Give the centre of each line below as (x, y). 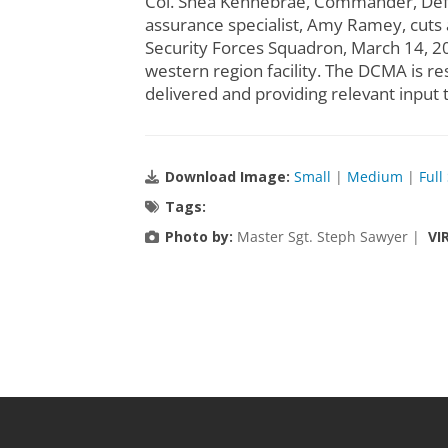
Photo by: (198, 237)
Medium (374, 177)
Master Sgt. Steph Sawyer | (330, 237)
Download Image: (229, 177)
